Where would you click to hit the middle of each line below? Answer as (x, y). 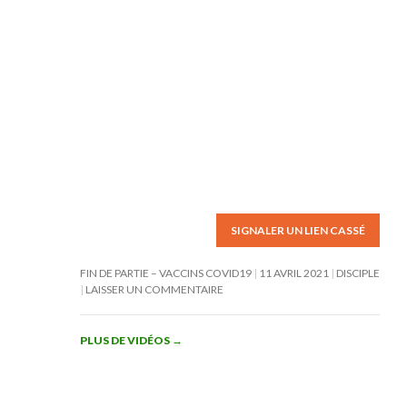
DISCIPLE (357, 273)
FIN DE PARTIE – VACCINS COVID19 (165, 273)
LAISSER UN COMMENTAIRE (154, 289)
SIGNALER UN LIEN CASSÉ (298, 230)
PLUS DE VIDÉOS (125, 340)
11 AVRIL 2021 (293, 273)
